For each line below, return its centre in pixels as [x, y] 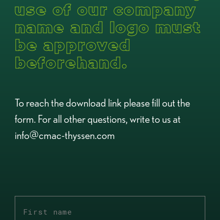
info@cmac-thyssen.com [65, 135]
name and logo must [108, 27]
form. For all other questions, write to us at [98, 119]
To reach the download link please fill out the [102, 103]
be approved [73, 45]
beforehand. [71, 63]
